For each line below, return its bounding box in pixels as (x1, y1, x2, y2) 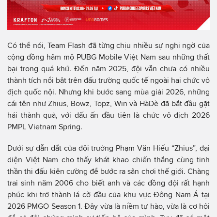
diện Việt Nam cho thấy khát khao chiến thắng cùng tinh (7, 155, 210, 164)
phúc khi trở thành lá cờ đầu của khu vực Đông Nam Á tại (7, 190, 210, 199)
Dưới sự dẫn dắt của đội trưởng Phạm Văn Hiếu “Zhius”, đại (7, 143, 210, 152)
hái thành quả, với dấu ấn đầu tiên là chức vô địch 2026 (7, 111, 210, 119)
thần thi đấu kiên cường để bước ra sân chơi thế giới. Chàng (7, 167, 210, 175)
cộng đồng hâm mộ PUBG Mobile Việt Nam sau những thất (7, 53, 210, 61)
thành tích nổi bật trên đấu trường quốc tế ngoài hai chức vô (7, 76, 210, 84)
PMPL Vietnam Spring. (7, 123, 84, 131)
